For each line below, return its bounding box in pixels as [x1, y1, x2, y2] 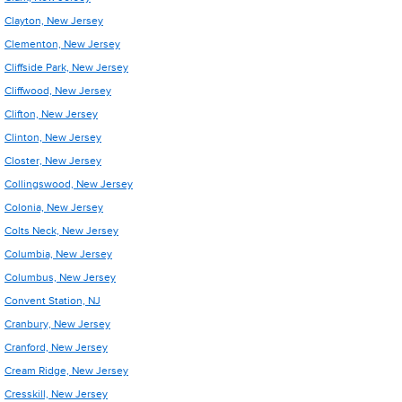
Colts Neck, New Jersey [4, 224, 118, 237]
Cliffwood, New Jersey [4, 84, 111, 97]
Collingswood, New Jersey [4, 178, 133, 190]
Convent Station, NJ [4, 294, 100, 307]
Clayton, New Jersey [4, 14, 103, 27]
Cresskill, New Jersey [4, 388, 108, 400]
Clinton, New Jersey [4, 131, 101, 144]
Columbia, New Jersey [4, 248, 112, 260]
